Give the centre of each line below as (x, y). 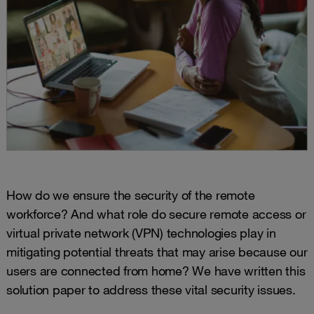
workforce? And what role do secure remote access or (156, 213)
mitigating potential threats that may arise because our (157, 251)
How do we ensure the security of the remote (131, 194)
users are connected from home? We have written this (156, 270)
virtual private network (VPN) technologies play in (141, 232)
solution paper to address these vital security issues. (151, 289)
